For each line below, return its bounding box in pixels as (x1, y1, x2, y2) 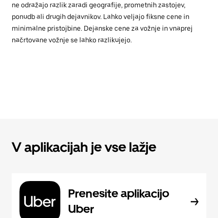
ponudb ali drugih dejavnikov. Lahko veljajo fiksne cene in (12, 13, 189, 20)
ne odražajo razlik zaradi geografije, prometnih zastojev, (12, 1, 185, 9)
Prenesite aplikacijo (68, 186, 169, 200)
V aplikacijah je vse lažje (12, 139, 156, 155)
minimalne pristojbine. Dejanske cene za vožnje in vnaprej (12, 24, 193, 32)
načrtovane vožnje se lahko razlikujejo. (12, 36, 132, 44)
